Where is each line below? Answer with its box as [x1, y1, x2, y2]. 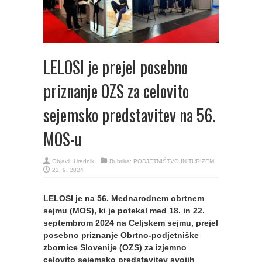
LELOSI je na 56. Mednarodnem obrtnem [43, 193, 204, 203]
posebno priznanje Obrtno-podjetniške [43, 230, 199, 240]
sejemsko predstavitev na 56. [43, 102, 215, 127]
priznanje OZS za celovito [43, 78, 189, 103]
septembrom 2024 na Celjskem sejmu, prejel [43, 218, 218, 227]
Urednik [74, 157, 94, 164]
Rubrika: [109, 157, 133, 164]
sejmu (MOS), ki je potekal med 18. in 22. [43, 205, 205, 215]
